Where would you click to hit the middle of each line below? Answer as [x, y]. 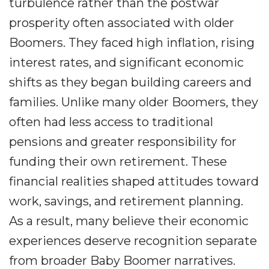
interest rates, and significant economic [126, 63]
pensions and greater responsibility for [123, 142]
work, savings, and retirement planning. [126, 201]
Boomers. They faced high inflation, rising [132, 43]
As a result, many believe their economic [129, 221]
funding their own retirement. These [118, 162]
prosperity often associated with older [122, 23]
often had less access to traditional [111, 122]
